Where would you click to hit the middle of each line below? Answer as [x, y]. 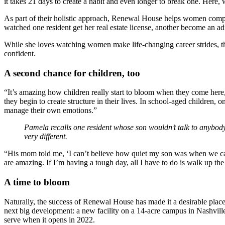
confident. [20, 53]
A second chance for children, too [72, 73]
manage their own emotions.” [50, 110]
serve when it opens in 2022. [49, 219]
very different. [46, 137]
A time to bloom [37, 182]
